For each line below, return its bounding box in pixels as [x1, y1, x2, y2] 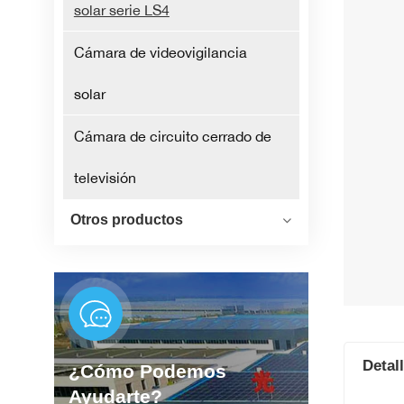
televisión [73, 169, 136, 188]
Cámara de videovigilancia [73, 43, 247, 62]
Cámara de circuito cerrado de [73, 127, 271, 146]
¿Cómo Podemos [68, 360, 226, 381]
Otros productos [69, 212, 183, 228]
